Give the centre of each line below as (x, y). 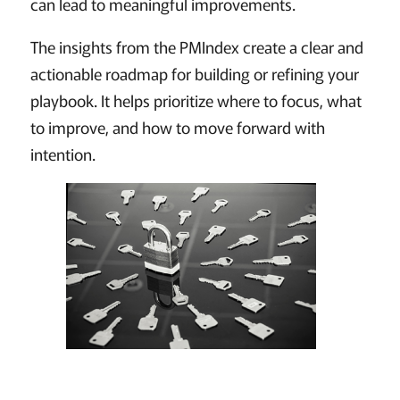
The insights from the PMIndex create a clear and (196, 46)
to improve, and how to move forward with (177, 126)
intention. (62, 153)
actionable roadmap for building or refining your (194, 73)
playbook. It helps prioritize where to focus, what (196, 100)
